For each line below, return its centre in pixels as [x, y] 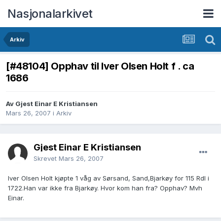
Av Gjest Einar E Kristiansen [52, 104]
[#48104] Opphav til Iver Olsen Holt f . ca [100, 66]
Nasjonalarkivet [50, 13]
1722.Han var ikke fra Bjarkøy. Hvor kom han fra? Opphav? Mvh [105, 188]
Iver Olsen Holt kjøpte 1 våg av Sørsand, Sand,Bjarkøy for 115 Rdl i [109, 178]
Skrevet [46, 159]
